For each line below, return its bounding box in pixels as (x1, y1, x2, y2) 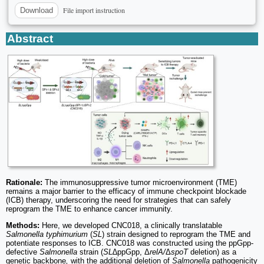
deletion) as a (188, 247, 236, 256)
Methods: (6, 221, 39, 230)
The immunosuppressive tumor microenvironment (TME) (42, 178, 237, 187)
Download (20, 6, 53, 15)
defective (6, 247, 39, 256)
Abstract (7, 32, 53, 45)
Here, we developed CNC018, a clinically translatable (39, 221, 222, 230)
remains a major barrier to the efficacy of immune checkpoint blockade (6, 187, 246, 196)
